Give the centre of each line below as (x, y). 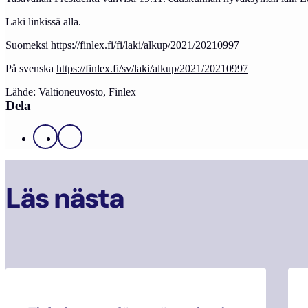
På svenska (31, 68)
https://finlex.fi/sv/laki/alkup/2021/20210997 (152, 68)
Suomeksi (28, 45)
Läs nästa (65, 198)
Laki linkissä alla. (43, 21)
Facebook (68, 141)
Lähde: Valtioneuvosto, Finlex (71, 91)
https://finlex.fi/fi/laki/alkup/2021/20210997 (145, 45)
